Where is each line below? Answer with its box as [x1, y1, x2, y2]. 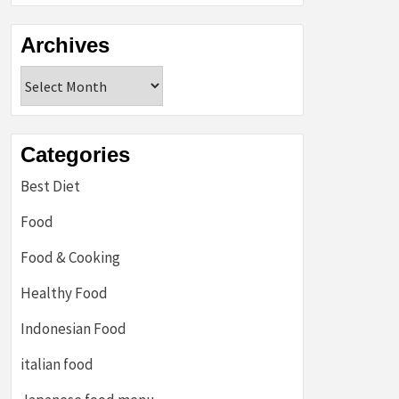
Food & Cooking [20, 248, 120, 267]
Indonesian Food [20, 319, 126, 338]
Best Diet [20, 176, 80, 196]
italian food [20, 354, 94, 374]
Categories [20, 142, 130, 167]
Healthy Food [20, 283, 108, 303]
